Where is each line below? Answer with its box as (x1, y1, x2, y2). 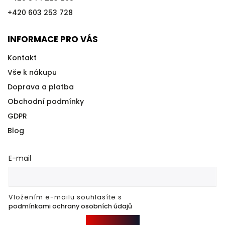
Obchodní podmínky (8, 96, 84, 106)
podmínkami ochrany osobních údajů (9, 202, 132, 211)
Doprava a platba (8, 82, 74, 92)
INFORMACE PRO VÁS (8, 33, 98, 45)
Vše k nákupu (8, 67, 57, 77)
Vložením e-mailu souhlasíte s (9, 193, 122, 202)
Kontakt (8, 53, 37, 63)
